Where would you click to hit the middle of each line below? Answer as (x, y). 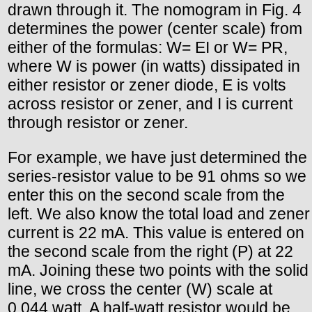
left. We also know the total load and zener (159, 214)
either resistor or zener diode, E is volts (147, 85)
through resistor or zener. (98, 123)
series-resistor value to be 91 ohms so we (157, 177)
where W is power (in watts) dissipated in (154, 66)
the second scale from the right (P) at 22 (150, 252)
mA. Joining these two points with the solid (158, 271)
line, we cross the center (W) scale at (140, 289)
